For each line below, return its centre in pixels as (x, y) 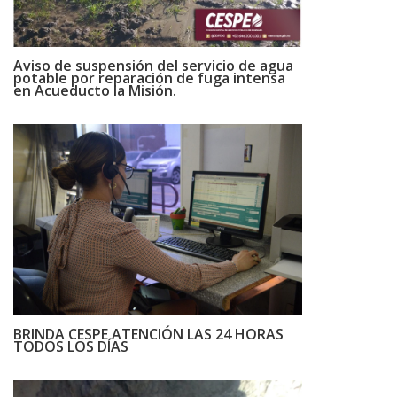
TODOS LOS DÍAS (71, 346)
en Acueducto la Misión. (95, 91)
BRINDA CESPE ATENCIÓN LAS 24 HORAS (149, 334)
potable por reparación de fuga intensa (150, 78)
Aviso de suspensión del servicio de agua (154, 66)
